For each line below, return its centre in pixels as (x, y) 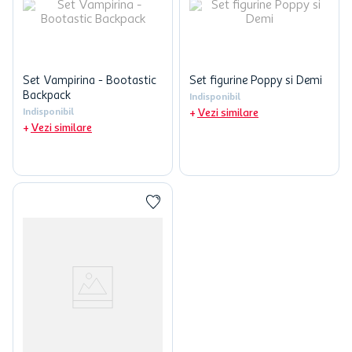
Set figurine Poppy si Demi (256, 81)
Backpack (47, 96)
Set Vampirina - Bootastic (90, 81)
